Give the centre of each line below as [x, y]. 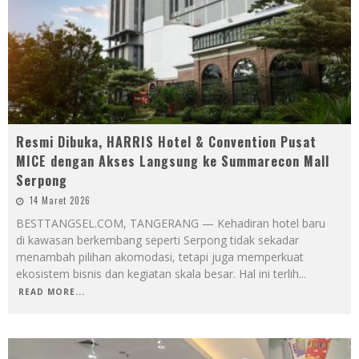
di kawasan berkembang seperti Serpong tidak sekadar [157, 240]
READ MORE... [52, 292]
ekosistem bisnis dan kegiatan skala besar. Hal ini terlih [157, 274]
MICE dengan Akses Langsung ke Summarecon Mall [173, 161]
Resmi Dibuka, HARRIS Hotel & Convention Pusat [166, 142]
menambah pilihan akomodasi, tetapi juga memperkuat [160, 257]
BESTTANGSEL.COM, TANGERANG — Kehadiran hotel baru [171, 224]
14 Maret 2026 [60, 201]
